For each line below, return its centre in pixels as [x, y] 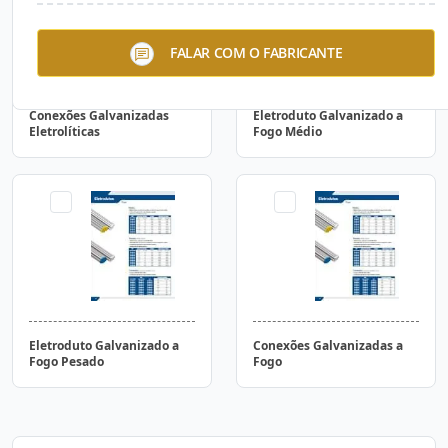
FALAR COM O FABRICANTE [256, 52]
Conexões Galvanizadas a [328, 345]
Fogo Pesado [66, 361]
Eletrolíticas [64, 131]
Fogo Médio [287, 131]
